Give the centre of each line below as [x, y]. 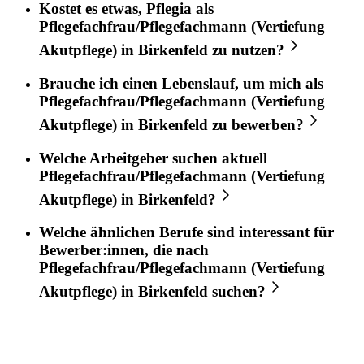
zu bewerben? [256, 124]
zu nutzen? [246, 50]
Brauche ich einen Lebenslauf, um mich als [181, 83]
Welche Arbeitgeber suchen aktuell [153, 158]
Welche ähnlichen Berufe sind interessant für [186, 232]
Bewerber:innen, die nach [124, 250]
